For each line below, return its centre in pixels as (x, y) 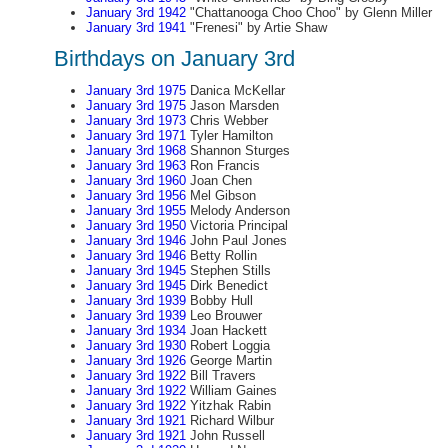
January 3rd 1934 (135, 330)
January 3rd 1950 (135, 225)
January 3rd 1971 (135, 135)
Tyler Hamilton (229, 135)
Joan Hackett (226, 330)
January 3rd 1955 (135, 210)
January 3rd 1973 (135, 120)
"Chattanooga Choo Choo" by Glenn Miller (308, 12)
